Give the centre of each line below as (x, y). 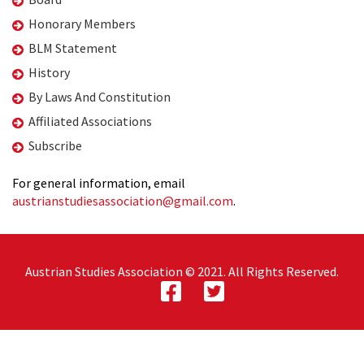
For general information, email (99, 183)
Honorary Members (82, 24)
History (49, 72)
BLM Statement (73, 48)
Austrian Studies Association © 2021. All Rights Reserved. (182, 271)
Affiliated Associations (90, 121)
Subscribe (55, 145)
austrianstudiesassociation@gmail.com (123, 201)
